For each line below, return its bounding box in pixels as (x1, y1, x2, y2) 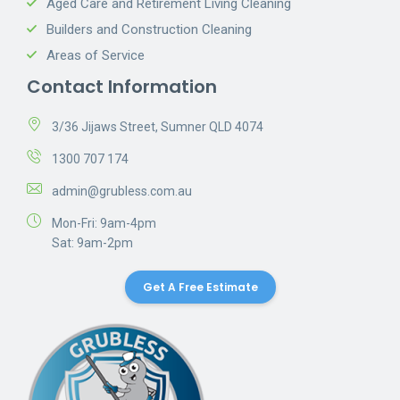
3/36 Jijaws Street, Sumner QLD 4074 (52, 119, 263, 134)
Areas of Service (46, 46, 145, 63)
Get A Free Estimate (142, 279, 258, 295)
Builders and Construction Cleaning (46, 21, 252, 37)
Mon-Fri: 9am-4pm (52, 215, 156, 230)
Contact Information (27, 73, 217, 99)
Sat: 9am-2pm (52, 235, 133, 250)
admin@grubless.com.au (52, 183, 192, 198)
